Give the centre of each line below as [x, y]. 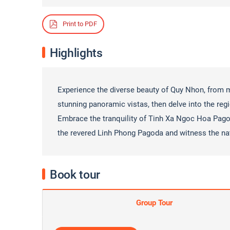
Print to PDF [79, 24]
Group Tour [154, 203]
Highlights [76, 53]
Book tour [75, 175]
